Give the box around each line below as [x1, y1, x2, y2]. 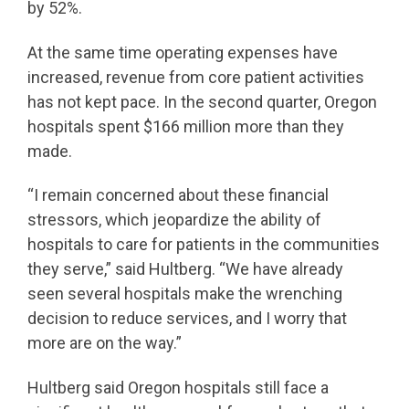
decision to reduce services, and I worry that [27, 309, 347, 329]
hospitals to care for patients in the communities [27, 235, 380, 255]
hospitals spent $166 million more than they [27, 116, 344, 136]
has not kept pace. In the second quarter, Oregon [27, 91, 377, 111]
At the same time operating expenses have [27, 42, 338, 62]
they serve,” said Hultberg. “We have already [27, 259, 343, 279]
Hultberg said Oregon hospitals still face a [27, 377, 329, 397]
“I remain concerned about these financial [27, 185, 329, 205]
